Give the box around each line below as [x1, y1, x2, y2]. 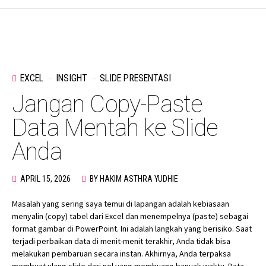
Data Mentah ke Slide [12, 114, 218, 142]
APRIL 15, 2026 [20, 174, 71, 184]
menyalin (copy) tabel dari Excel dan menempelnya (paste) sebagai [12, 211, 248, 222]
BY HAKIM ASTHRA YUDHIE [90, 174, 178, 184]
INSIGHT [56, 72, 87, 84]
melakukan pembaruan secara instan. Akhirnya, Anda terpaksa [12, 248, 231, 259]
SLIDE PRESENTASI [100, 72, 171, 84]
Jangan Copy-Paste [12, 90, 202, 119]
